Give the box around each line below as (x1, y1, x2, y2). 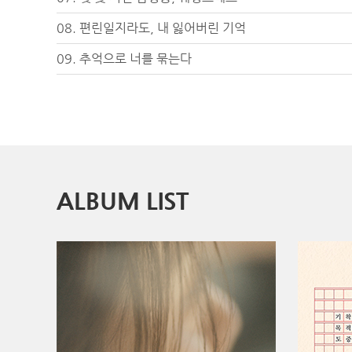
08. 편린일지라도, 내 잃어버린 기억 (57, 20, 246, 35)
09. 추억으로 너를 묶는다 (57, 51, 192, 66)
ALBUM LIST (57, 187, 189, 214)
